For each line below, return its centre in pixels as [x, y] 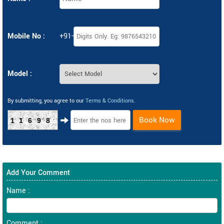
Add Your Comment [38, 173]
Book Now [157, 120]
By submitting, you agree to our [46, 101]
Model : [20, 74]
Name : [18, 191]
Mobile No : [26, 36]
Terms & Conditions [110, 101]
